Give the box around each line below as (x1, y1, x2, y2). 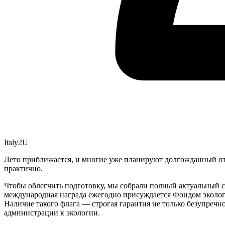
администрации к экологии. (4, 208, 100, 217)
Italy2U (4, 138, 28, 147)
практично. (4, 164, 43, 173)
